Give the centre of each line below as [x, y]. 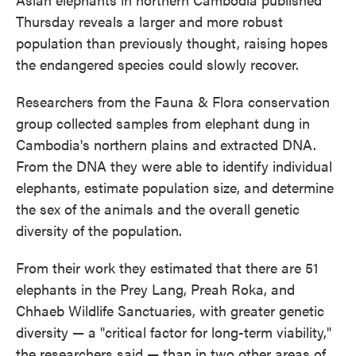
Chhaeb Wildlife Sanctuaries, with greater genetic [170, 310]
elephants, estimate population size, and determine [175, 187]
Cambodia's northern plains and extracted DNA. [166, 144]
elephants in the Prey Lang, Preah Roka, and [155, 289]
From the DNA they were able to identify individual [174, 166]
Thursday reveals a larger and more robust [149, 21]
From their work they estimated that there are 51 [167, 267]
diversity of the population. [99, 230]
